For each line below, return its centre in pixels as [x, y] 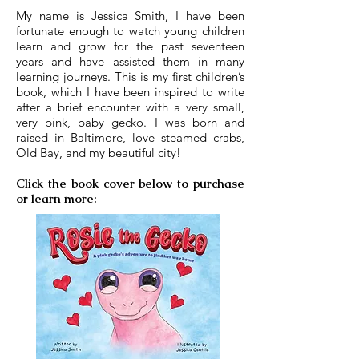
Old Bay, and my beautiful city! [100, 153]
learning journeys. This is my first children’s [130, 77]
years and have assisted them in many [130, 62]
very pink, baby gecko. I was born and [130, 123]
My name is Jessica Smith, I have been [130, 16]
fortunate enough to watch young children [130, 31]
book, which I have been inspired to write [130, 92]
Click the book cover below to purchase [130, 184]
